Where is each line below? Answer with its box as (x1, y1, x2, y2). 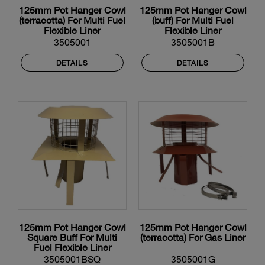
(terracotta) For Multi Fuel (19, 14, 125, 26)
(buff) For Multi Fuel (152, 14, 234, 26)
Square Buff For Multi (27, 231, 117, 243)
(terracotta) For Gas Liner (140, 231, 245, 243)
